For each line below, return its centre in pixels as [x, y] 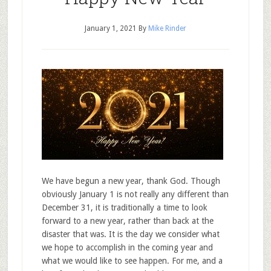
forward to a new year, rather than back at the [127, 221]
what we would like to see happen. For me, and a [132, 261]
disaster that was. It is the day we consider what [130, 234]
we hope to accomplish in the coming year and [127, 247]
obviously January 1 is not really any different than [135, 194]
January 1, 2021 [110, 28]
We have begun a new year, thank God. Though [131, 181]
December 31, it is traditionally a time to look [124, 207]
